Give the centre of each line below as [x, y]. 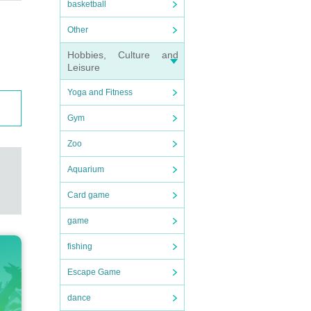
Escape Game [94, 272]
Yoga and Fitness [100, 92]
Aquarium [86, 169]
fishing [80, 246]
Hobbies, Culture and [123, 55]
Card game [89, 195]
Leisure [84, 67]
